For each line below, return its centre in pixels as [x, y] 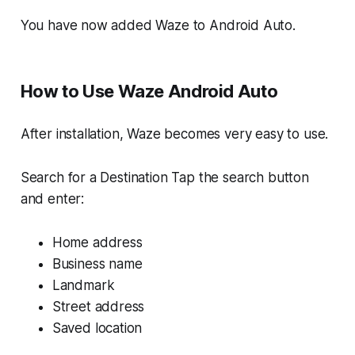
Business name [97, 264]
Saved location [97, 328]
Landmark [83, 286]
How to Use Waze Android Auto [149, 92]
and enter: [52, 199]
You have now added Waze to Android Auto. [158, 26]
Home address [97, 243]
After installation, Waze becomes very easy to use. [174, 134]
